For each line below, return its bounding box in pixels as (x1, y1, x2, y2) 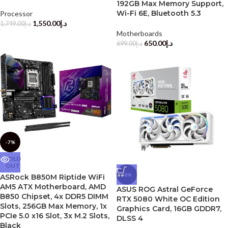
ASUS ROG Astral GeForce (117, 185, 213, 194)
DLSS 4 (117, 214, 143, 223)
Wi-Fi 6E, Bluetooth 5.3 (117, 9, 201, 18)
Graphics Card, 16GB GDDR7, (117, 204, 221, 213)
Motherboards (117, 29, 162, 38)
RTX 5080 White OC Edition (117, 194, 220, 204)
